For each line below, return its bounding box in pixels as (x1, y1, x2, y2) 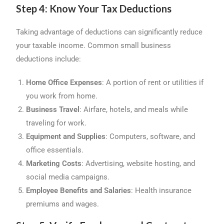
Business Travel (26, 105, 80, 114)
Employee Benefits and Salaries (26, 186, 131, 195)
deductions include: (16, 54, 81, 64)
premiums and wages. (26, 199, 99, 209)
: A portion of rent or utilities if (102, 78, 204, 87)
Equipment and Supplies (26, 132, 106, 141)
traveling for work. (26, 118, 87, 128)
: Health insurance (131, 186, 192, 195)
